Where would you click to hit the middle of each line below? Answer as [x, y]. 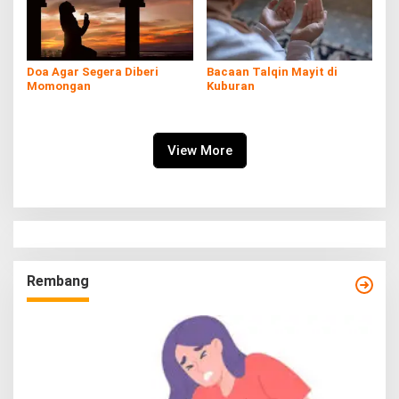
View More [199, 150]
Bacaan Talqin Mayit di [272, 71]
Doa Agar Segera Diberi [93, 71]
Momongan [59, 85]
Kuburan [230, 85]
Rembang [58, 281]
